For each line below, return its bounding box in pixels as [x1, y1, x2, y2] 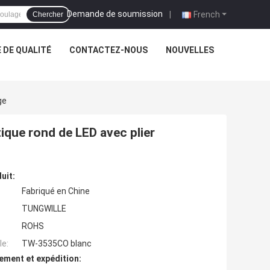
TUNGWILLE [22, 204, 66, 214]
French [193, 9, 220, 19]
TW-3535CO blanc [22, 239, 92, 249]
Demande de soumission [67, 8, 163, 19]
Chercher [33, 10, 63, 19]
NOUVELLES [166, 45, 214, 55]
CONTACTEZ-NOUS [69, 45, 148, 55]
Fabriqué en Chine [22, 186, 90, 196]
